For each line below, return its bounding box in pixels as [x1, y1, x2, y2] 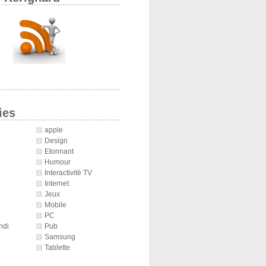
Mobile [44, 200, 66, 208]
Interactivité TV [44, 168, 92, 176]
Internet [44, 179, 69, 187]
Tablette [44, 243, 70, 251]
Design [44, 136, 68, 144]
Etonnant [44, 147, 74, 155]
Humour [44, 157, 71, 166]
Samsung [44, 232, 75, 240]
